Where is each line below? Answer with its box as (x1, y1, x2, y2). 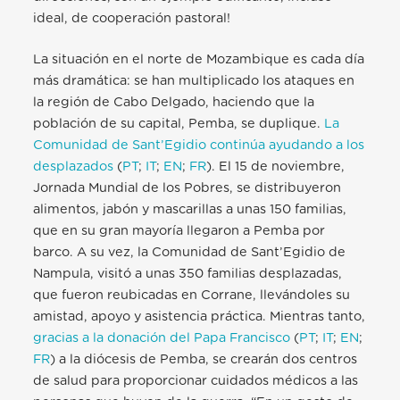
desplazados (33, 160, 114, 174)
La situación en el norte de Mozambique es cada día (33, 53, 365, 67)
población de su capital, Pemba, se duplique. (33, 117, 325, 131)
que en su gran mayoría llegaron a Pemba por (33, 224, 326, 238)
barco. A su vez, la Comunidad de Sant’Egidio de (33, 246, 346, 260)
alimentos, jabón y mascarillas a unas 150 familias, (33, 203, 347, 217)
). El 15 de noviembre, (206, 160, 346, 174)
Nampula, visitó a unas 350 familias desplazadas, (33, 267, 343, 281)
